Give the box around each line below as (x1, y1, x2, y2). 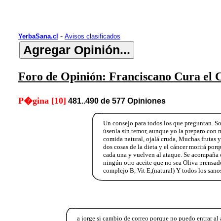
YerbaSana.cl (18, 33, 58, 40)
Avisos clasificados (65, 33, 120, 40)
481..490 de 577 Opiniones (68, 96, 166, 105)
